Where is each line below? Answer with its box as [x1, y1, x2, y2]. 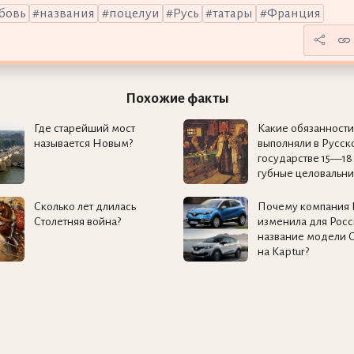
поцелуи [108, 6, 160, 21]
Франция [266, 6, 321, 21]
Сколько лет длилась [33, 200, 136, 213]
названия [40, 6, 96, 21]
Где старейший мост [33, 122, 135, 135]
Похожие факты [125, 90, 229, 106]
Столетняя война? [33, 215, 121, 228]
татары [213, 6, 254, 21]
